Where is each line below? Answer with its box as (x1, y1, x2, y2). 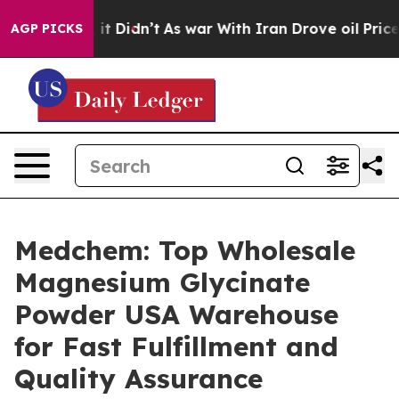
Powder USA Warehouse (14, 297, 338, 331)
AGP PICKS (11, 20, 83, 37)
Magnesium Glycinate (14, 265, 310, 299)
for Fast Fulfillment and (14, 330, 338, 363)
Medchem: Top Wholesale (14, 233, 355, 267)
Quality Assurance (14, 362, 263, 395)
